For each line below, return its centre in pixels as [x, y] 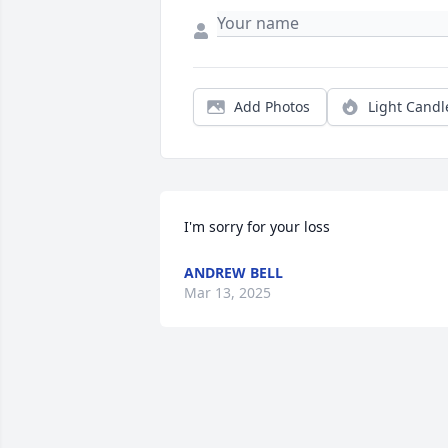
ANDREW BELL [233, 273]
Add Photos [272, 107]
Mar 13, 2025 [227, 293]
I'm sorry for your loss [257, 227]
